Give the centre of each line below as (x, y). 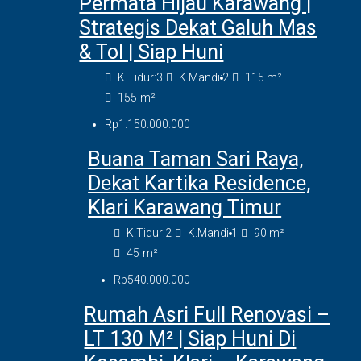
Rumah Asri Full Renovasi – (207, 315)
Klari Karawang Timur (185, 208)
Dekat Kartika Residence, (199, 184)
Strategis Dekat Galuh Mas (198, 28)
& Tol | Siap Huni (151, 52)
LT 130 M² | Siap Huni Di (190, 339)
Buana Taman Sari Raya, (196, 160)
